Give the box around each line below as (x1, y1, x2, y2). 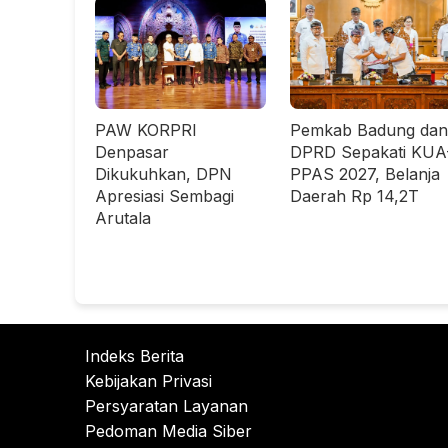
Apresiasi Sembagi (95, 186, 234, 207)
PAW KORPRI (95, 120, 197, 141)
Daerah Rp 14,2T (290, 186, 419, 207)
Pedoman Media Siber (85, 420, 252, 441)
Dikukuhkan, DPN (95, 164, 232, 185)
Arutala (95, 208, 151, 229)
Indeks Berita (85, 345, 184, 366)
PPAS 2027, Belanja (290, 164, 440, 185)
